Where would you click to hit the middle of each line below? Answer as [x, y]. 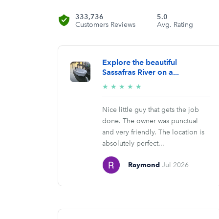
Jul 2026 [175, 165]
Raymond [144, 165]
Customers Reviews [106, 24]
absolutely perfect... [133, 144]
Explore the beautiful [140, 63]
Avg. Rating [175, 24]
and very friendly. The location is [153, 132]
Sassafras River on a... [141, 72]
